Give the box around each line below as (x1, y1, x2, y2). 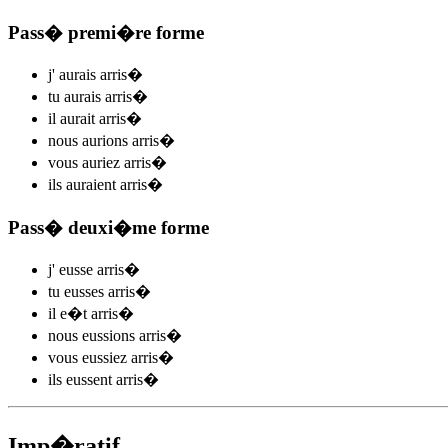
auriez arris (78, 154, 151, 172)
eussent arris (62, 370, 143, 388)
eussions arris (78, 326, 166, 344)
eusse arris (55, 260, 124, 278)
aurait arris (56, 110, 126, 128)
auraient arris (62, 176, 147, 194)
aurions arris (78, 132, 159, 150)
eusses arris (60, 282, 135, 300)
